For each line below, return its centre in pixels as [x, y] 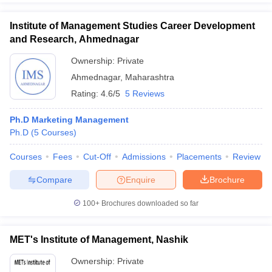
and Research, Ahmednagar [74, 39]
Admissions [144, 157]
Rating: [86, 93]
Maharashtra [150, 77]
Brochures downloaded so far [149, 203]
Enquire [141, 179]
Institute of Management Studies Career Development [132, 26]
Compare [54, 179]
